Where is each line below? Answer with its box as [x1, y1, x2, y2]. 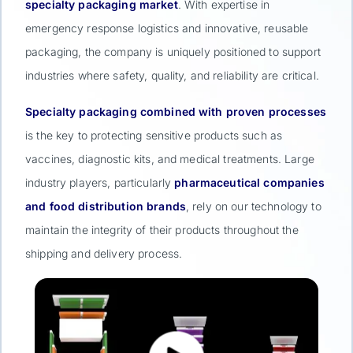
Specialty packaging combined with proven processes [25, 105, 326, 119]
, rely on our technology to [185, 199, 321, 214]
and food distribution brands [25, 199, 186, 214]
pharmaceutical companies [174, 176, 325, 190]
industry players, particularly [25, 176, 172, 190]
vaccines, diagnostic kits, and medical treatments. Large [25, 152, 314, 166]
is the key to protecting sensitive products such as [25, 128, 283, 143]
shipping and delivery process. [25, 247, 183, 261]
